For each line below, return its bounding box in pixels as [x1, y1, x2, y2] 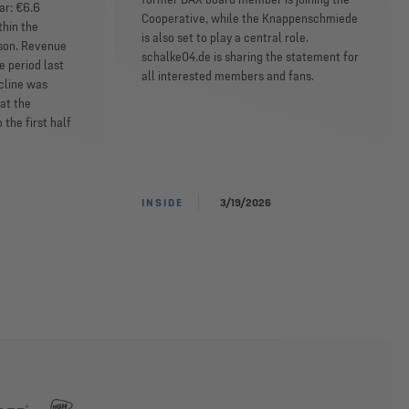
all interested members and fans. [141, 68, 314, 84]
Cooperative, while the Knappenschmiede [141, 10, 358, 26]
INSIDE [141, 195, 184, 209]
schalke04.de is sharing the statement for [141, 48, 359, 65]
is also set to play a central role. [141, 29, 309, 46]
